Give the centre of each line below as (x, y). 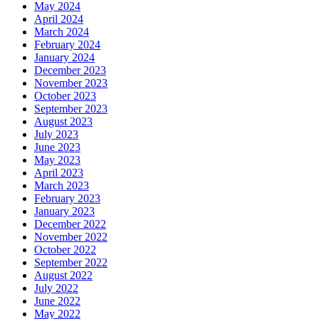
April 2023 (59, 173)
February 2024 (67, 45)
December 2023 (70, 70)
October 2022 (65, 250)
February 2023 (67, 199)
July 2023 (56, 135)
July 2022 (56, 288)
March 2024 (62, 32)
